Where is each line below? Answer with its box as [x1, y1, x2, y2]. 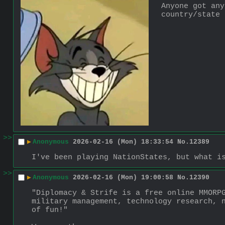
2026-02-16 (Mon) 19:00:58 [73, 174, 173, 182]
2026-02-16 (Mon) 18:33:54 [73, 138, 173, 146]
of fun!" [32, 205, 68, 214]
